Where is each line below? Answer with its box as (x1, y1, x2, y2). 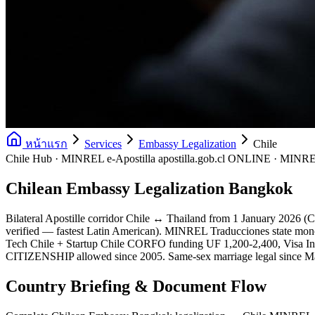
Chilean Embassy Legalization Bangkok (6, 179, 292, 198)
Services (84, 138, 122, 150)
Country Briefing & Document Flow (6, 276, 266, 295)
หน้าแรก (22, 138, 67, 150)
